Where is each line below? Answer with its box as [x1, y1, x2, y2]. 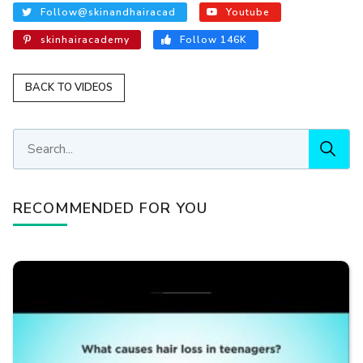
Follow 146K [180, 33, 248, 46]
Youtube [226, 6, 271, 19]
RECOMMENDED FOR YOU [13, 199, 208, 219]
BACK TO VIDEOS [25, 80, 113, 95]
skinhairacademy [41, 33, 130, 46]
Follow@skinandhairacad [41, 6, 176, 19]
